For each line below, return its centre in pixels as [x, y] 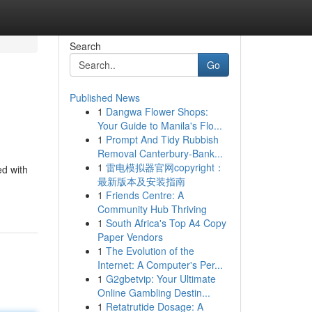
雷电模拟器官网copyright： [165, 167]
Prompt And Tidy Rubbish [162, 139]
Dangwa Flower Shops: [157, 111]
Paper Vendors [130, 237]
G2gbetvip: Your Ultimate [161, 279]
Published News [104, 97]
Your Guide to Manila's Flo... [159, 125]
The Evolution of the [150, 251]
